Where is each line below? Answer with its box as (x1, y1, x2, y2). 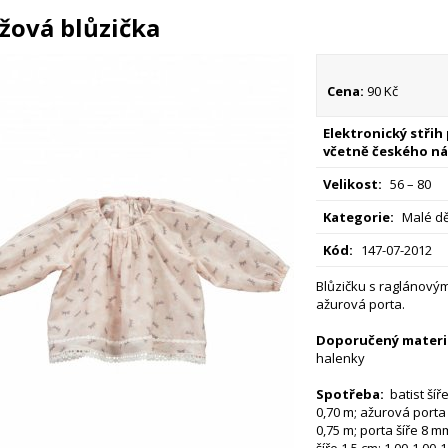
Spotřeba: (315, 385, 384, 403)
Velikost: (322, 175, 382, 193)
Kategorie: (322, 208, 394, 226)
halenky (315, 349, 368, 367)
